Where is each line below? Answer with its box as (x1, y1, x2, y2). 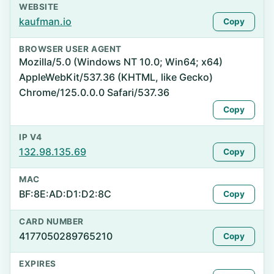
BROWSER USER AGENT (19, 44, 122, 54)
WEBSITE (19, 2, 59, 12)
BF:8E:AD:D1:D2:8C (19, 188, 111, 200)
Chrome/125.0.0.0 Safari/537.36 (19, 86, 169, 98)
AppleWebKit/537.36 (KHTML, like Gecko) (19, 71, 213, 83)
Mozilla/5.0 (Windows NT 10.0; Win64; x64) (19, 56, 223, 68)
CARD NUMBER (19, 217, 84, 226)
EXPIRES (19, 259, 56, 268)
